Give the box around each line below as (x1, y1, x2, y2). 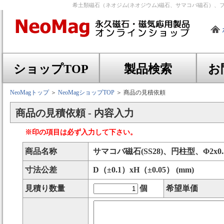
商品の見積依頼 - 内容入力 (15, 107, 134, 118)
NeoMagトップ (10, 89, 49, 96)
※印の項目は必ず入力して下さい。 (25, 128, 137, 136)
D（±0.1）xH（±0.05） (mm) (93, 165, 194, 174)
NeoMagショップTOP (58, 89, 114, 96)
